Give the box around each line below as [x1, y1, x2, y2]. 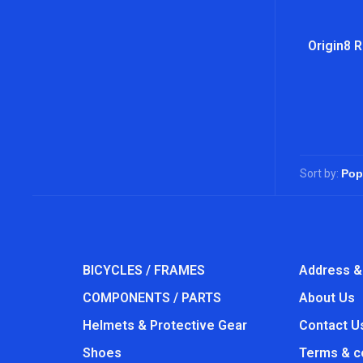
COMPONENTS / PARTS [83, 290, 221, 305]
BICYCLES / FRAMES [83, 263, 205, 278]
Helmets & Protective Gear [83, 318, 247, 333]
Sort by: [300, 167, 339, 180]
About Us [299, 290, 355, 305]
